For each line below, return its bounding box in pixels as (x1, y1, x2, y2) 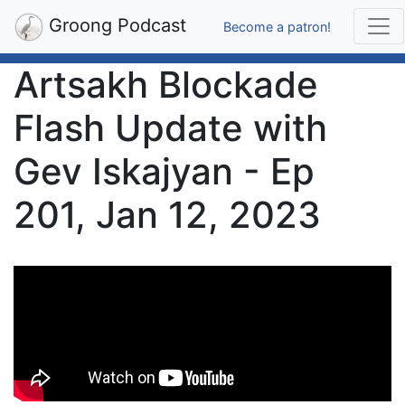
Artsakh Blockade (14, 62, 318, 107)
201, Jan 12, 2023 (14, 193, 321, 237)
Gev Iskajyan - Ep (14, 149, 315, 193)
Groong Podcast (43, 14, 186, 36)
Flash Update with (14, 106, 327, 150)
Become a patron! (223, 18, 331, 34)
